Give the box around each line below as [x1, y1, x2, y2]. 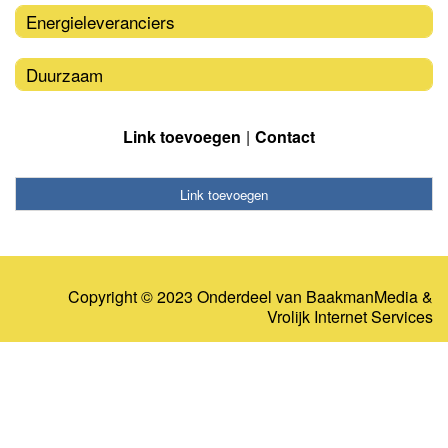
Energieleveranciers [26, 8, 175, 34]
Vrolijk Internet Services [267, 305, 433, 329]
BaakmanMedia [306, 285, 418, 309]
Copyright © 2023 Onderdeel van [68, 285, 306, 309]
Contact [255, 124, 315, 148]
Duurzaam [26, 61, 103, 87]
